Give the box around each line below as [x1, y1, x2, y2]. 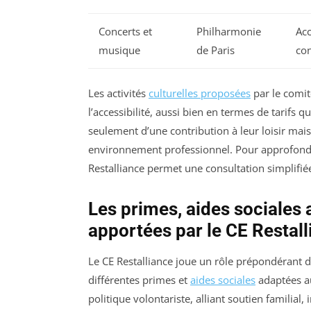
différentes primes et [88, 273, 190, 287]
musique [99, 42, 140, 57]
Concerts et [99, 24, 152, 38]
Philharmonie [196, 24, 261, 38]
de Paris [196, 42, 235, 57]
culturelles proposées [149, 86, 251, 101]
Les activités [88, 86, 149, 101]
